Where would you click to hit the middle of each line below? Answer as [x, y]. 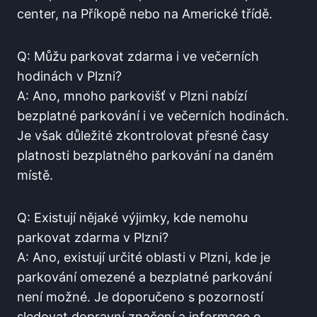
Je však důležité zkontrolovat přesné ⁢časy [143, 135]
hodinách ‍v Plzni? [69, 76]
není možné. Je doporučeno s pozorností [140, 296]
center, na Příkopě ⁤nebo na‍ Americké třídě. [145, 13]
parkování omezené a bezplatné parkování [144, 277]
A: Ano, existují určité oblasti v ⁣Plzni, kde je [144, 257]
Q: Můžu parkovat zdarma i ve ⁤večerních [138, 56]
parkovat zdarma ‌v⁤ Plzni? [93, 237]
